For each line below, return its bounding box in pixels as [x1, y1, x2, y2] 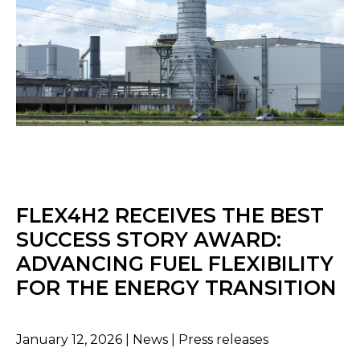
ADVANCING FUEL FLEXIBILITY [16, 252, 333, 276]
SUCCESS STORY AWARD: [16, 227, 281, 252]
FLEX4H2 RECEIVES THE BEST [16, 203, 324, 228]
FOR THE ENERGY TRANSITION [16, 276, 337, 301]
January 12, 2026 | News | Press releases [16, 332, 268, 348]
